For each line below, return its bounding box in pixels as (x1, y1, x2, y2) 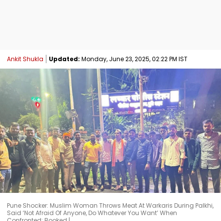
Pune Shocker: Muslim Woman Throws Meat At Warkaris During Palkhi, (7, 201, 214, 210)
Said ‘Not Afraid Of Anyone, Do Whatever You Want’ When (7, 208, 177, 217)
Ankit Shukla (7, 54, 43, 63)
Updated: (49, 54, 80, 63)
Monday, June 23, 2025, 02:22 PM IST (80, 54, 187, 63)
